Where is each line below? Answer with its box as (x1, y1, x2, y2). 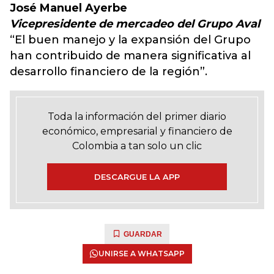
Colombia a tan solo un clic (72, 140, 202, 152)
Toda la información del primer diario (48, 111, 226, 122)
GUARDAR (124, 230, 162, 239)
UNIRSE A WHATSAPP (98, 249, 185, 258)
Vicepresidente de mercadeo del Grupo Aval (10, 17, 260, 31)
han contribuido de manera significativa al (10, 49, 251, 62)
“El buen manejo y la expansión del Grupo (10, 33, 251, 46)
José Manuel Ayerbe (10, 1, 127, 15)
